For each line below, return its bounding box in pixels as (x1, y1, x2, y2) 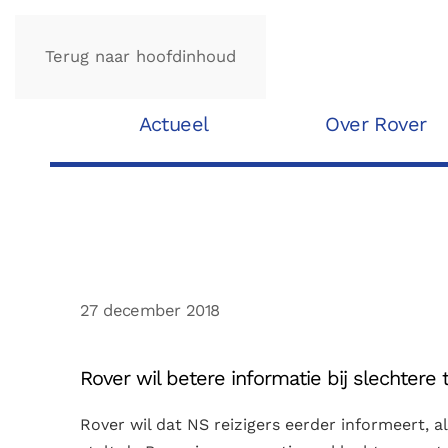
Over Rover (325, 112, 427, 137)
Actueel (138, 112, 209, 137)
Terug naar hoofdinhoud (45, 47, 236, 66)
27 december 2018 (80, 300, 220, 320)
